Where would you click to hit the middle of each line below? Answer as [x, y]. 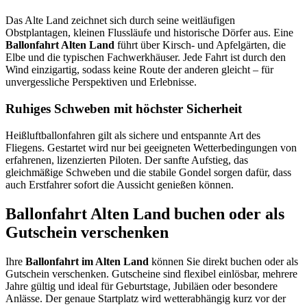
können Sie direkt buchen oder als [223, 261]
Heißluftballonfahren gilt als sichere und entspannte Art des [133, 135]
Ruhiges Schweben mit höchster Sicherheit [124, 109]
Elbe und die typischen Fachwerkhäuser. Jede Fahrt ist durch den [146, 58]
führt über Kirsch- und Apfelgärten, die [200, 45]
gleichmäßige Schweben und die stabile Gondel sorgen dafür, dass [148, 172]
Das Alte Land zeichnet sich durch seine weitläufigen [120, 21]
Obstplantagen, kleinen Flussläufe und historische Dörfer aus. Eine [149, 33]
